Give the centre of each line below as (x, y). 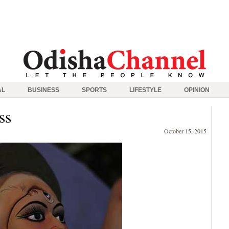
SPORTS (94, 90)
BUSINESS (43, 90)
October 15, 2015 (185, 131)
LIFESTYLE (145, 90)
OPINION (197, 90)
